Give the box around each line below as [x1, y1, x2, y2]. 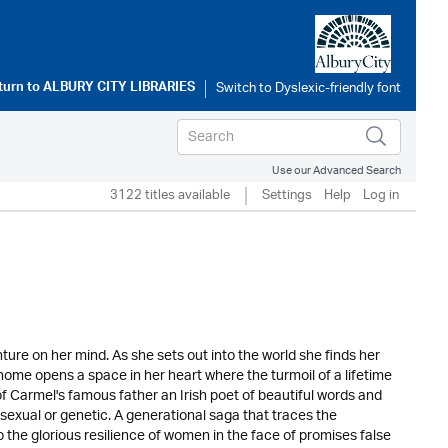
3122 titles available [110, 181, 230, 210]
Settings [262, 181, 312, 210]
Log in [363, 181, 399, 210]
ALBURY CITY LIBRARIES [43, 76, 195, 102]
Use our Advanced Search [272, 158, 401, 183]
